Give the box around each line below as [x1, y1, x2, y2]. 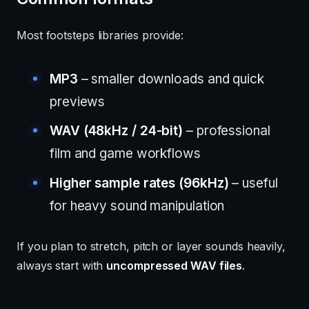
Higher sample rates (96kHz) [50, 175, 229, 191]
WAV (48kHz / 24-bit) [50, 123, 183, 139]
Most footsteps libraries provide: [17, 28, 183, 42]
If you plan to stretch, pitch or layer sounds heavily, [17, 239, 286, 253]
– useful [228, 175, 278, 191]
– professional [183, 123, 270, 139]
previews [50, 93, 106, 110]
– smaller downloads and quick [77, 70, 264, 87]
